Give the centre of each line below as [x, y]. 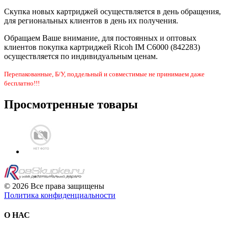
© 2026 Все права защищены [54, 186]
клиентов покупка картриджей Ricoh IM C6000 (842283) [102, 47]
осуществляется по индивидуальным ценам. [81, 56]
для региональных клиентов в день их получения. [91, 21]
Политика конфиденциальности [60, 195]
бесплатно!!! [22, 83]
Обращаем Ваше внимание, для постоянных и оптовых [100, 38]
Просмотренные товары [71, 105]
